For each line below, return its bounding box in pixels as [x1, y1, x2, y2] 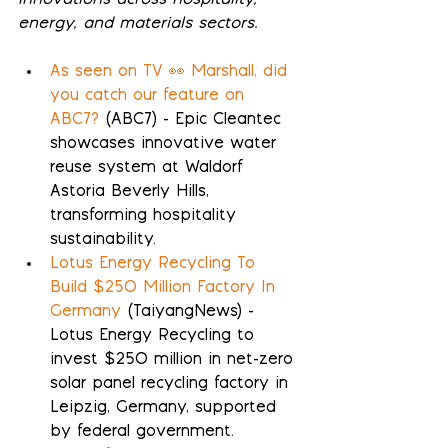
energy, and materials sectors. [18, 15, 258, 33]
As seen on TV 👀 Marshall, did [50, 63, 293, 81]
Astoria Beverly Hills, [50, 183, 215, 201]
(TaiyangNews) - [121, 303, 260, 321]
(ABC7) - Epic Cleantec [99, 111, 287, 129]
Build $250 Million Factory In [50, 279, 281, 297]
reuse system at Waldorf [50, 159, 249, 177]
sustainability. [50, 231, 156, 249]
